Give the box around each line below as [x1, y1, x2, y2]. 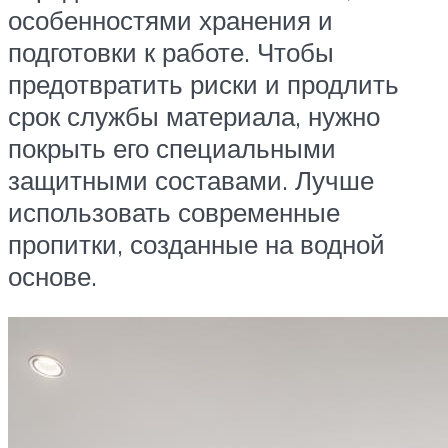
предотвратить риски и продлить [8, 67, 399, 100]
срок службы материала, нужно [8, 99, 380, 132]
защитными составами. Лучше [8, 163, 374, 196]
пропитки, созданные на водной [8, 227, 385, 260]
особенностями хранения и [8, 3, 333, 36]
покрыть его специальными [8, 131, 336, 164]
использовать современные [8, 195, 340, 228]
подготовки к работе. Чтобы [8, 35, 334, 68]
